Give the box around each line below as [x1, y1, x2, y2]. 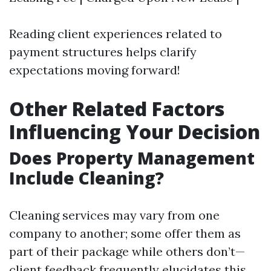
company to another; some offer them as [9, 226, 241, 241]
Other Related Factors [9, 96, 224, 122]
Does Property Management [9, 146, 255, 169]
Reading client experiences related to [9, 26, 222, 41]
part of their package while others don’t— [9, 244, 245, 259]
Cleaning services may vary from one [9, 207, 220, 223]
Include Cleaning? [9, 166, 164, 189]
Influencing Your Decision [9, 119, 260, 145]
